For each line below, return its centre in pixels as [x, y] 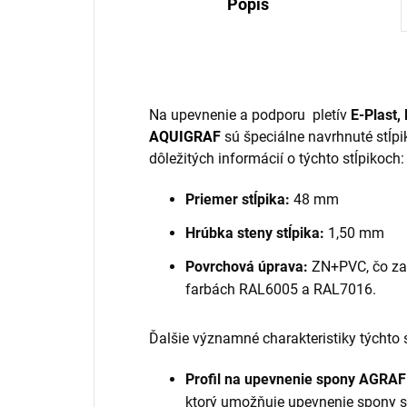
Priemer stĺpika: [238, 199]
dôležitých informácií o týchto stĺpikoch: [277, 158]
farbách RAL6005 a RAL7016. [281, 289]
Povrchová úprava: [247, 266]
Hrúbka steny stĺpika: [255, 233]
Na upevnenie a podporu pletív [250, 114]
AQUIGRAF [185, 136]
